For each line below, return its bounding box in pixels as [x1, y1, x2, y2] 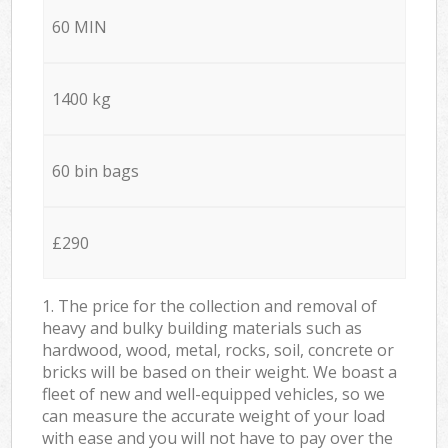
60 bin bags [51, 159, 139, 182]
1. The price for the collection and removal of [42, 294, 378, 317]
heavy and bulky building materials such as [42, 316, 363, 339]
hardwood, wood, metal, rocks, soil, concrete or [42, 338, 395, 361]
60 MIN [51, 15, 107, 38]
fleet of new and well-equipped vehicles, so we [42, 382, 386, 405]
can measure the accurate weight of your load [42, 404, 386, 427]
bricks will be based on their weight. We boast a [42, 360, 398, 383]
